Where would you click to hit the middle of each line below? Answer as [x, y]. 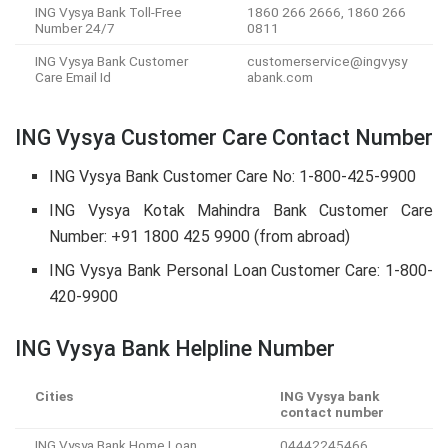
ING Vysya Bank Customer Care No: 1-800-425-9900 [233, 176]
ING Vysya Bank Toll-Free [108, 12]
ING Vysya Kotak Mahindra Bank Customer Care [241, 210]
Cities [54, 395]
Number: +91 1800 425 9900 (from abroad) [200, 236]
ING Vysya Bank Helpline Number [175, 348]
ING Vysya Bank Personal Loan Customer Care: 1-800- [241, 270]
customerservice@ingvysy [327, 61]
